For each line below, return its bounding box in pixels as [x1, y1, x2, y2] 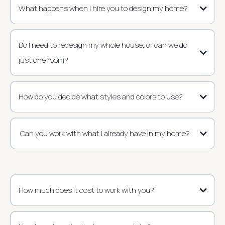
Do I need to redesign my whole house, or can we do [18, 39, 187, 50]
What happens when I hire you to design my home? [18, 3, 188, 14]
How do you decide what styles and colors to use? [18, 91, 183, 102]
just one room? [18, 54, 68, 65]
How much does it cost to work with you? [18, 184, 154, 195]
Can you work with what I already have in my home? [18, 128, 190, 139]
